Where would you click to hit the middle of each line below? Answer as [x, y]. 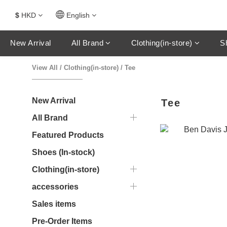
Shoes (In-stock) [63, 152]
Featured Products [68, 135]
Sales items [54, 204]
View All [45, 68]
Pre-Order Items [62, 221]
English [78, 15]
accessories [55, 187]
